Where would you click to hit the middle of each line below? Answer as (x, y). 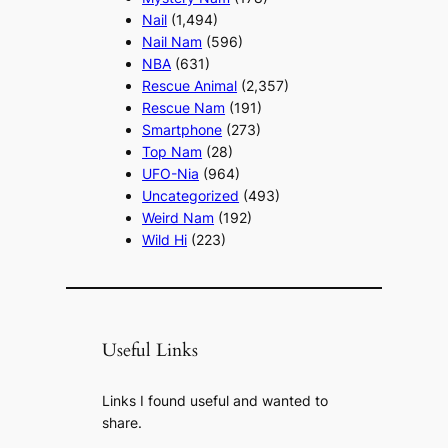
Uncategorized (191, 195)
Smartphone (182, 129)
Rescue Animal (190, 85)
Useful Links (150, 349)
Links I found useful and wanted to (215, 400)
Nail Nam (172, 41)
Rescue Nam (184, 107)
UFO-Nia (171, 173)
